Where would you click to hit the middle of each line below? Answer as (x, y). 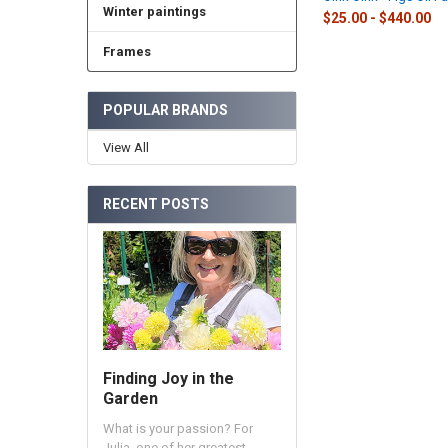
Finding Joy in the (168, 379)
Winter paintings (154, 12)
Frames (126, 51)
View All (125, 148)
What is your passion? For (177, 429)
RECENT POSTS (155, 203)
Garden (130, 399)
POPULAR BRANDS (165, 110)
